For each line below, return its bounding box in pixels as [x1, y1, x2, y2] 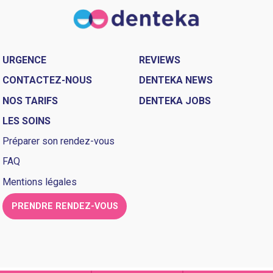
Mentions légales [2, 175, 77, 188]
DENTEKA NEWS [139, 74, 213, 87]
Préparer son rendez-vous [2, 135, 115, 147]
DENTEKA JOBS [139, 94, 211, 107]
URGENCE [2, 54, 47, 66]
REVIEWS [139, 54, 181, 66]
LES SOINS [2, 115, 51, 127]
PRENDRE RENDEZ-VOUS [11, 201, 118, 212]
